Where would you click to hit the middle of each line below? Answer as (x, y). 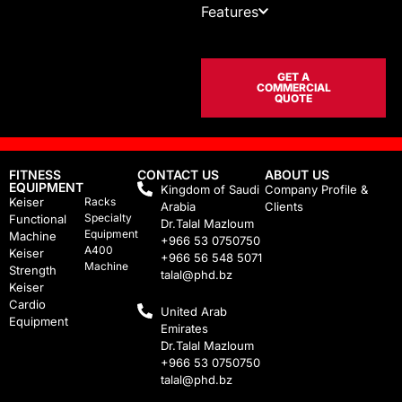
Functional (38, 219)
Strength (33, 271)
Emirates (184, 329)
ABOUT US (297, 175)
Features (230, 11)
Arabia (178, 207)
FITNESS (35, 175)
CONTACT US (178, 175)
